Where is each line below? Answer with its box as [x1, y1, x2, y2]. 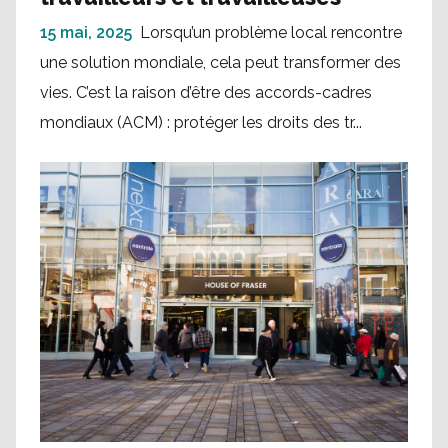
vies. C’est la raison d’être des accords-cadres [40, 83, 372, 103]
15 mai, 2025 [40, 23, 132, 43]
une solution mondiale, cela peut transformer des [40, 53, 401, 73]
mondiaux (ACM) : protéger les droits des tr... [40, 113, 362, 133]
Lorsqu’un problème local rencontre [140, 23, 402, 43]
